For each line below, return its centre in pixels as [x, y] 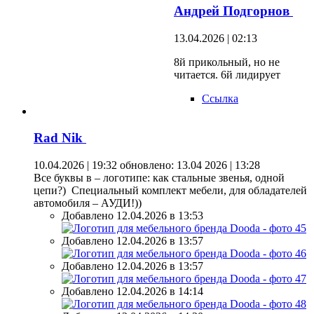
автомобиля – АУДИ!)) [88, 203]
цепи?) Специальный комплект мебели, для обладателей [170, 191]
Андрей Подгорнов [233, 11]
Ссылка [220, 98]
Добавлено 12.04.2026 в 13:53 [132, 216]
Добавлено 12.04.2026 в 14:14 [132, 292]
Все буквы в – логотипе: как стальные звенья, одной [159, 178]
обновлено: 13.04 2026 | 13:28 [189, 165]
